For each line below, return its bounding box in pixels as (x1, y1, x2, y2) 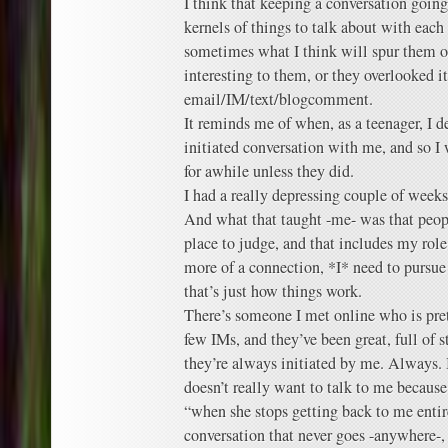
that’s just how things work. (184, 280, 362, 303)
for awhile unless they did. (184, 160, 354, 183)
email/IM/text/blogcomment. (184, 88, 373, 111)
